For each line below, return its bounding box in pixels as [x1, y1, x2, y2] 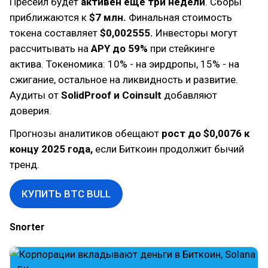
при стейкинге [148, 42, 215, 54]
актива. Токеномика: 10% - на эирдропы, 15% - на [10, 58, 239, 70]
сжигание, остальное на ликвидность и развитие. [10, 74, 238, 86]
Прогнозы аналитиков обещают [10, 127, 162, 139]
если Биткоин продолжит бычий [93, 143, 244, 155]
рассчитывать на [10, 42, 91, 54]
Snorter [10, 221, 45, 233]
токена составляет [10, 27, 98, 39]
